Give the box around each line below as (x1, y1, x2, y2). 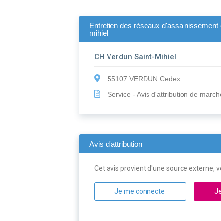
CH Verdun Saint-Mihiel (94, 52, 177, 62)
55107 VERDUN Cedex (106, 75, 181, 83)
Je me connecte (114, 187, 167, 196)
